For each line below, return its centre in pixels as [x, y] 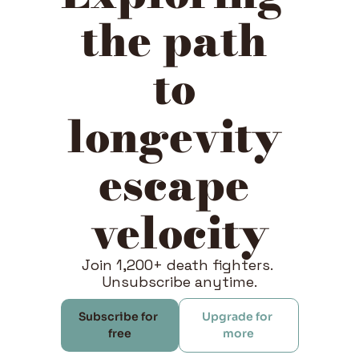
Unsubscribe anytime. [179, 282]
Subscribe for [119, 317]
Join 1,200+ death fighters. [177, 265]
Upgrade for [238, 317]
